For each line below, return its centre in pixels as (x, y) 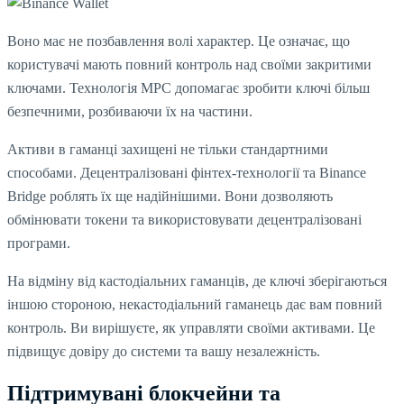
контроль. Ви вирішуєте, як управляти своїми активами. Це (191, 328)
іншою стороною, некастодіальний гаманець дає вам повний (195, 305)
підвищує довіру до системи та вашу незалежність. (164, 352)
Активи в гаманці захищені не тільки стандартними (168, 150)
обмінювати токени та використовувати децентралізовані (184, 220)
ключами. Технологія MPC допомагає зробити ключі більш (188, 88)
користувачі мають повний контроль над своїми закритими (189, 65)
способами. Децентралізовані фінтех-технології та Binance (187, 173)
